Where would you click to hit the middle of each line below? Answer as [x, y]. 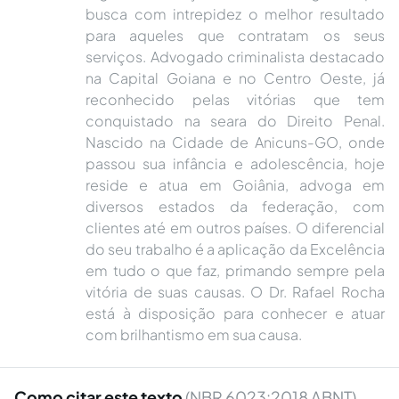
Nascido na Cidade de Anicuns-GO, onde [235, 142]
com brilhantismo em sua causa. [194, 334]
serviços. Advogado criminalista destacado [235, 57]
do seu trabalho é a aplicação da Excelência [235, 249]
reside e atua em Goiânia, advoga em [235, 185]
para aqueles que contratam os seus [235, 35]
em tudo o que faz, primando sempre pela [235, 270]
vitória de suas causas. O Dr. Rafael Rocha [235, 292]
